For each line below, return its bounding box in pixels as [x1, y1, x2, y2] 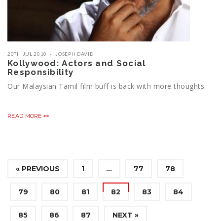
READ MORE [7, 112, 43, 120]
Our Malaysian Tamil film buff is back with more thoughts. [7, 81, 206, 91]
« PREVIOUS [16, 164, 60, 174]
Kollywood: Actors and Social [7, 58, 146, 69]
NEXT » [112, 211, 139, 220]
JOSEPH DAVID [55, 51, 94, 57]
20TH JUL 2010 [7, 51, 47, 57]
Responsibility [7, 67, 74, 77]
